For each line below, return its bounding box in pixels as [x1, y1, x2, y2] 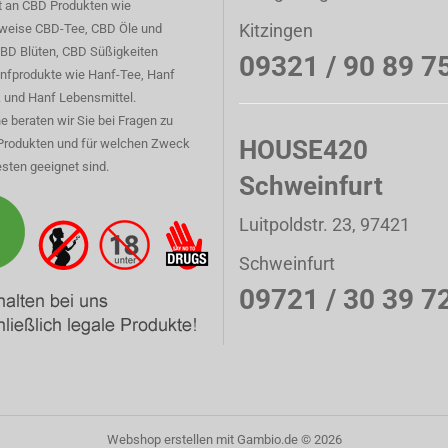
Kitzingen [239, 20, 313, 41]
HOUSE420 [239, 135, 368, 165]
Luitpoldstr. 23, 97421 [239, 214, 410, 235]
